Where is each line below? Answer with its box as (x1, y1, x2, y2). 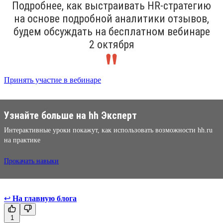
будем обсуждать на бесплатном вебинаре (13, 25, 210, 38)
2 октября (89, 38, 134, 51)
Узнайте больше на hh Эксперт (4, 109, 137, 121)
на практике (4, 136, 40, 144)
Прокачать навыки (4, 157, 59, 165)
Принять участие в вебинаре (4, 75, 101, 84)
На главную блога (12, 194, 77, 203)
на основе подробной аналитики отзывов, (14, 12, 209, 25)
